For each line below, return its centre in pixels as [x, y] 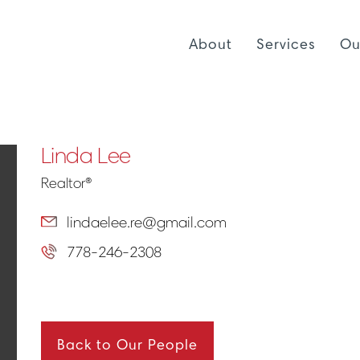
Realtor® [66, 183]
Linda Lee [86, 155]
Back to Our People [127, 345]
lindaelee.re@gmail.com [146, 223]
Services [286, 44]
